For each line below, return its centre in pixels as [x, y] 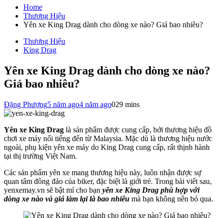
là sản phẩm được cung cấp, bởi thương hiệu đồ [139, 129]
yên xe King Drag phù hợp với [150, 190]
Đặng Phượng [26, 104]
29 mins [127, 104]
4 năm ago [95, 104]
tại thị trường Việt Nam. [40, 156]
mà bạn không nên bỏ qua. [172, 199]
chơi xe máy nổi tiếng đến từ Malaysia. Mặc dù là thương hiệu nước [108, 138]
